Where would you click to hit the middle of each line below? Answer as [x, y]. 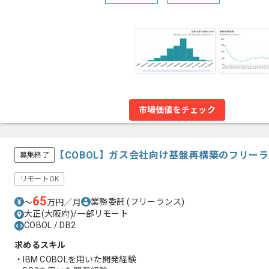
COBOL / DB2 [50, 225]
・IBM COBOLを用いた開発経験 [76, 259]
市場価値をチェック [177, 110]
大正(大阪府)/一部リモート [76, 214]
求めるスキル [40, 245]
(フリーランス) [156, 201]
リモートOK [40, 179]
